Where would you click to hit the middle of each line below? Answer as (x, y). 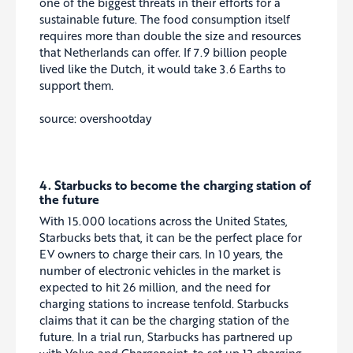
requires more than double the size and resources (170, 35)
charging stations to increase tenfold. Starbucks (164, 303)
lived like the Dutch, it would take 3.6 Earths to (163, 68)
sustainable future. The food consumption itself (165, 19)
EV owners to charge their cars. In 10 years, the (161, 253)
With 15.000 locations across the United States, (163, 220)
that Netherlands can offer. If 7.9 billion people (163, 52)
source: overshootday (95, 119)
